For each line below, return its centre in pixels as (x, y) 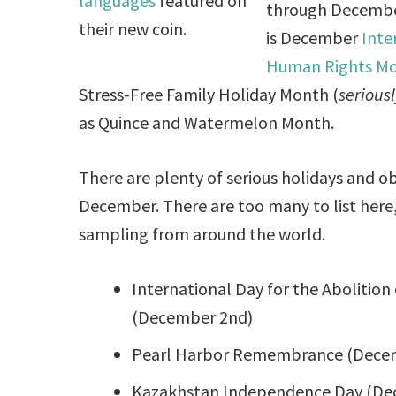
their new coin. (133, 28)
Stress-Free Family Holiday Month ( (209, 94)
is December (314, 37)
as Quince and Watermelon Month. (207, 122)
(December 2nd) (193, 316)
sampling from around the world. (202, 233)
